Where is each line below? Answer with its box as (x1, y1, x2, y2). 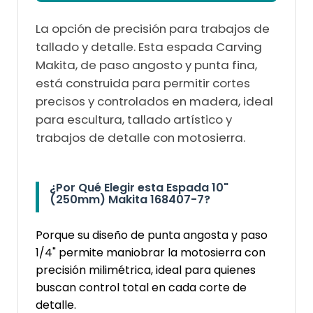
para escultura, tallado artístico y (36, 110, 232, 128)
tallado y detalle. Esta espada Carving (36, 38, 262, 55)
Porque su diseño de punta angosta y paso (36, 226, 268, 243)
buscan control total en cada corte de (36, 279, 247, 296)
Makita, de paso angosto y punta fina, (36, 56, 257, 73)
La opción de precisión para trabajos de (36, 20, 270, 37)
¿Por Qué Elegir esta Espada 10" (50, 179, 228, 196)
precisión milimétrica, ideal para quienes (36, 261, 256, 278)
